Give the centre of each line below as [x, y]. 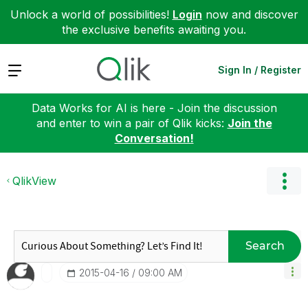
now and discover [250, 14]
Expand [26, 69]
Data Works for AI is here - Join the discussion [154, 108]
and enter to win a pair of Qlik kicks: [132, 123]
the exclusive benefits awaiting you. [154, 30]
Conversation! [154, 138]
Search [265, 246]
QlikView [34, 180]
